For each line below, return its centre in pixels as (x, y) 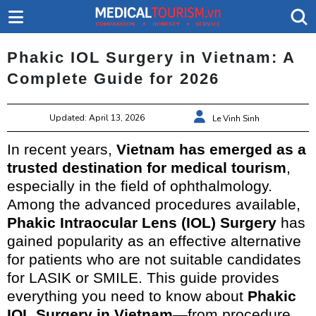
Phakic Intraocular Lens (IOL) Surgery (142, 223)
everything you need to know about (127, 296)
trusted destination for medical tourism (147, 168)
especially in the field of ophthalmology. (140, 186)
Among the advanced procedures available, (154, 205)
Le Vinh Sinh (236, 119)
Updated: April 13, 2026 (97, 118)
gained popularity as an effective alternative (154, 241)
